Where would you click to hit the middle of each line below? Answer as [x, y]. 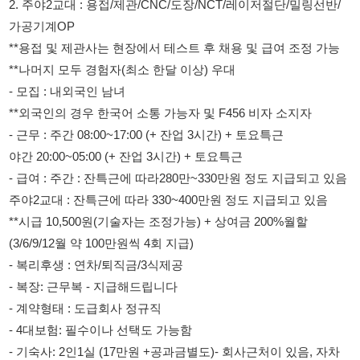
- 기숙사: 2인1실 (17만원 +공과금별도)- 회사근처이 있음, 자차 [159, 254]
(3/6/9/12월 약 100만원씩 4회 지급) [92, 155]
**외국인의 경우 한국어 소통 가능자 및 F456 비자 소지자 [146, 37]
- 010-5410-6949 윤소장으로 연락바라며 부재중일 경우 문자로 [159, 294]
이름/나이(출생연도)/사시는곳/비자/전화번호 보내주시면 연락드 [163, 313]
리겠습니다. [37, 333]
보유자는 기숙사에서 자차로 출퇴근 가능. [108, 274]
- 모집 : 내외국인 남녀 [61, 18]
